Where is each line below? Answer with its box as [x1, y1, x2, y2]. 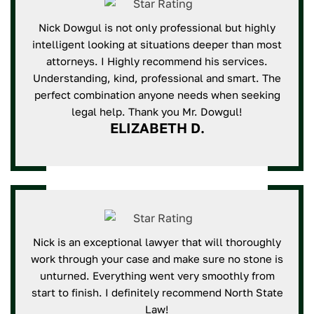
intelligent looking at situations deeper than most [32, 38, 282, 50]
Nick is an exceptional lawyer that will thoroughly [33, 235, 281, 248]
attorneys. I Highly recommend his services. [46, 55, 268, 67]
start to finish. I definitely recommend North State [31, 286, 283, 299]
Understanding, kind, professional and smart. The [33, 71, 281, 84]
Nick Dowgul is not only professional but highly [39, 21, 275, 34]
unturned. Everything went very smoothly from [39, 269, 275, 282]
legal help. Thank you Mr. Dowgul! [71, 105, 243, 118]
